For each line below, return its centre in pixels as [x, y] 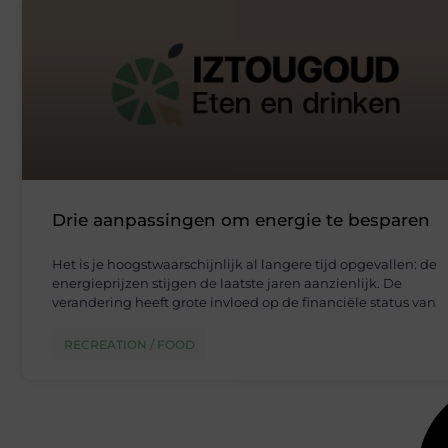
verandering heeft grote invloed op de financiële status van [244, 302]
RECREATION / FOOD [129, 345]
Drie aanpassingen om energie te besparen [241, 220]
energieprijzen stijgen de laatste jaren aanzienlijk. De [227, 283]
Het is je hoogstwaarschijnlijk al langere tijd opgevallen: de [244, 264]
